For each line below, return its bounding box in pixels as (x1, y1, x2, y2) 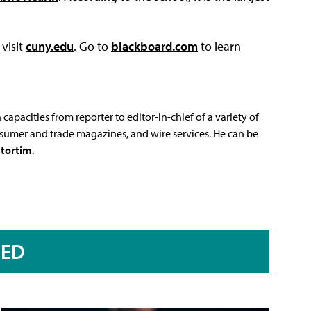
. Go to (74, 37, 111, 54)
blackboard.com (111, 37, 198, 54)
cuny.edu (26, 37, 74, 54)
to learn (198, 37, 241, 54)
